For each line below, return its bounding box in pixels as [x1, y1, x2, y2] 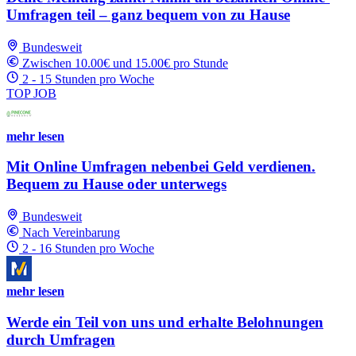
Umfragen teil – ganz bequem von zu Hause [6, 6, 290, 23]
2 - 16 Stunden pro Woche [22, 242, 154, 256]
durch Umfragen [6, 331, 115, 348]
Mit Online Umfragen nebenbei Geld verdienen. [6, 158, 315, 176]
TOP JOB [6, 86, 56, 100]
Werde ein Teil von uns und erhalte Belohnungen [6, 313, 323, 331]
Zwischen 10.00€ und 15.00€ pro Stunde [22, 56, 228, 70]
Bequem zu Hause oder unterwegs [6, 176, 226, 193]
